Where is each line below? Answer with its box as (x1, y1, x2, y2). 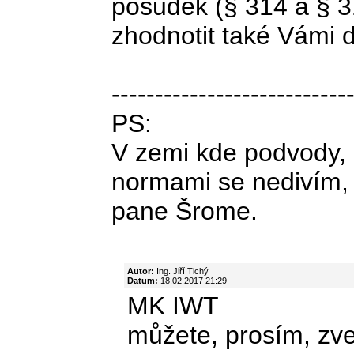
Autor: (127, 265, 154, 276)
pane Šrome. (111, 196, 258, 225)
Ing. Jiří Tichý (154, 265, 209, 276)
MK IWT (127, 291, 219, 320)
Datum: (127, 275, 158, 285)
